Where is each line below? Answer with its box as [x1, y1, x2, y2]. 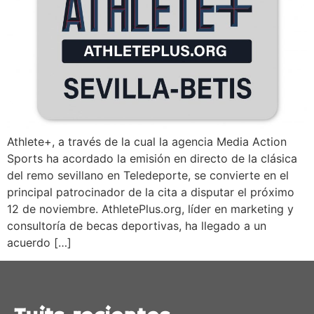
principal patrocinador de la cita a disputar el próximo [7, 184, 294, 199]
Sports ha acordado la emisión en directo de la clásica [7, 151, 297, 165]
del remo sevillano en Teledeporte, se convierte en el [7, 168, 289, 182]
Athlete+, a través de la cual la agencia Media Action [7, 134, 287, 149]
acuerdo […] [7, 235, 71, 250]
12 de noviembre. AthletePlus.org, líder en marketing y [7, 201, 294, 216]
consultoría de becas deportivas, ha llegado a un [7, 218, 266, 233]
